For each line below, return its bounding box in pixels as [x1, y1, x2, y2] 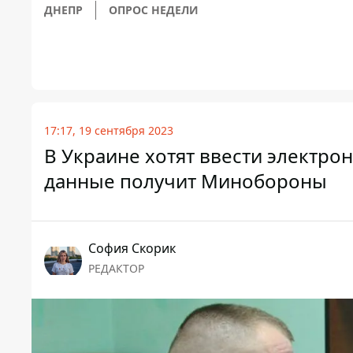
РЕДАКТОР [88, 261, 144, 277]
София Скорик [88, 240, 176, 258]
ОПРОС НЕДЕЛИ [109, 2, 199, 18]
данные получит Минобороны [44, 168, 327, 195]
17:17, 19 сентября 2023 [44, 123, 173, 139]
